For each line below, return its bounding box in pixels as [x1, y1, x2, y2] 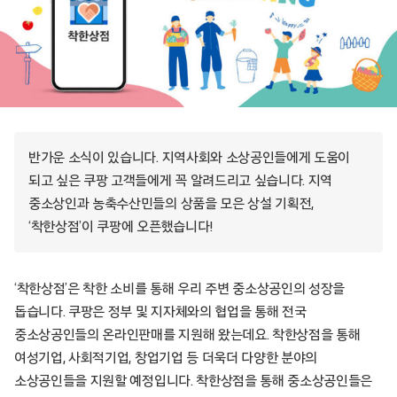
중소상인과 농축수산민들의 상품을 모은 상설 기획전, [28, 197, 315, 212]
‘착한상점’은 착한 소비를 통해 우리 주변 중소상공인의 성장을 [14, 282, 346, 297]
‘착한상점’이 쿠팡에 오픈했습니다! [28, 220, 216, 235]
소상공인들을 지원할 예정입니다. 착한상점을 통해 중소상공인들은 [14, 374, 373, 389]
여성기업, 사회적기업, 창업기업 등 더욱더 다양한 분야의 [14, 351, 318, 366]
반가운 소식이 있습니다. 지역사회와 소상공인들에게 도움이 [28, 151, 351, 166]
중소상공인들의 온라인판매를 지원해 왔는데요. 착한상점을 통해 [14, 328, 361, 343]
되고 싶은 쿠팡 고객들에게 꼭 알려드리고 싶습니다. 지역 [28, 174, 333, 189]
